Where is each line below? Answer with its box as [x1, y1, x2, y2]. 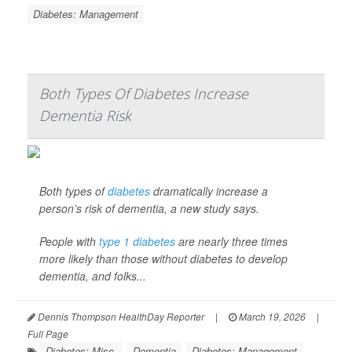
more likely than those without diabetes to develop [39, 251, 288, 266]
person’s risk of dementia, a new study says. [39, 200, 259, 216]
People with [39, 233, 99, 249]
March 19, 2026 [236, 310, 306, 323]
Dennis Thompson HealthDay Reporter [35, 310, 204, 323]
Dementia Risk [39, 106, 131, 125]
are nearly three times [175, 233, 288, 249]
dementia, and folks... [39, 268, 146, 284]
